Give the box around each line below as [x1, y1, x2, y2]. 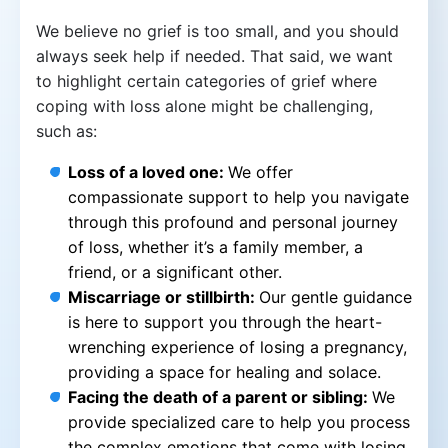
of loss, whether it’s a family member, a [68, 236, 363, 257]
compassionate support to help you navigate [68, 186, 409, 207]
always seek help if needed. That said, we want [36, 45, 393, 66]
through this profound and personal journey [68, 211, 398, 232]
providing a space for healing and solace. [68, 361, 381, 382]
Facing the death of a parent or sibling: [68, 386, 372, 407]
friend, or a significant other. [68, 261, 282, 282]
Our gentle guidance [259, 286, 412, 307]
